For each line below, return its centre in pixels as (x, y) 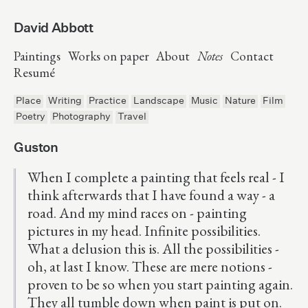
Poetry (31, 116)
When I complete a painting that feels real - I (156, 177)
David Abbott (54, 27)
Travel (132, 116)
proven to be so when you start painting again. (160, 285)
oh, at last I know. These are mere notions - (150, 267)
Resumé (34, 73)
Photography (81, 116)
